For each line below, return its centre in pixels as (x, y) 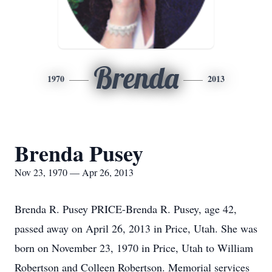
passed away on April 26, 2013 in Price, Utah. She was (136, 228)
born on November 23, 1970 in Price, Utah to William (134, 248)
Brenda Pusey (79, 153)
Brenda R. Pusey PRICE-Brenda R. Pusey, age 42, (126, 209)
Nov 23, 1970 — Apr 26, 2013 (74, 172)
